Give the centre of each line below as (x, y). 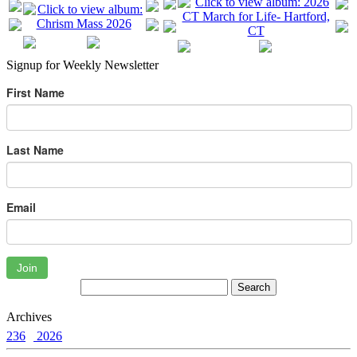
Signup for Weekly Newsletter (82, 65)
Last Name (35, 150)
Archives (29, 317)
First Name (35, 93)
